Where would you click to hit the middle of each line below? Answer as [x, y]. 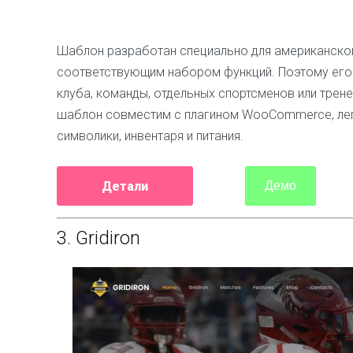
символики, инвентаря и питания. [150, 136]
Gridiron [106, 238]
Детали [125, 186]
